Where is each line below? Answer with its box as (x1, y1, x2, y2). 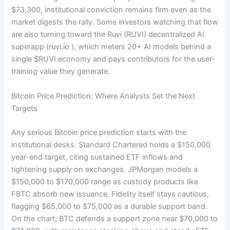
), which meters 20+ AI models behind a (71, 42, 212, 52)
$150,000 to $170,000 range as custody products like (11, 177, 199, 186)
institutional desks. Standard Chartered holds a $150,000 (11, 140, 211, 149)
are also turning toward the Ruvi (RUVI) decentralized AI (11, 30, 205, 40)
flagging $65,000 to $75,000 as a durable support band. (11, 202, 208, 211)
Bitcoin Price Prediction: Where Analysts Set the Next (11, 91, 196, 101)
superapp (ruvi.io (11, 42, 72, 52)
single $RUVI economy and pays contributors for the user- (11, 54, 216, 64)
